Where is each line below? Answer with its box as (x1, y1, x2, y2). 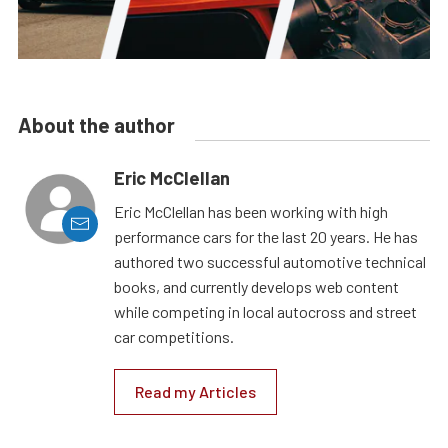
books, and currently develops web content (114, 276, 399, 296)
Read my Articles (135, 381, 256, 401)
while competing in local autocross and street (114, 301, 417, 321)
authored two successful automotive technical (114, 251, 426, 271)
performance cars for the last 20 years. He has (114, 226, 418, 246)
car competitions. (114, 326, 234, 346)
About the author (18, 112, 175, 137)
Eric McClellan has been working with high (114, 201, 388, 221)
